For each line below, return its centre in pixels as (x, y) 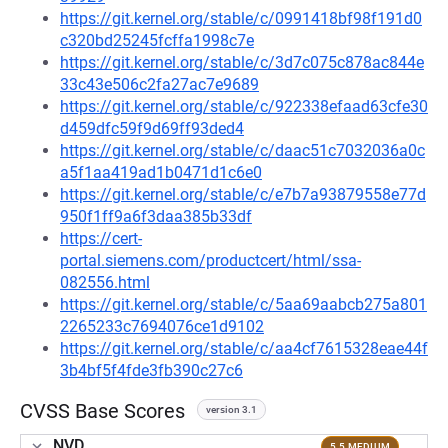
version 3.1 (231, 409)
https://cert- (101, 238)
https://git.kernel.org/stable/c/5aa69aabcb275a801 (243, 304)
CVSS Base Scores (102, 411)
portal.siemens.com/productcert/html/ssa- (210, 260)
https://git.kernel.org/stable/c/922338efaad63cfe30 (244, 106)
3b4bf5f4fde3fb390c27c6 (151, 370)
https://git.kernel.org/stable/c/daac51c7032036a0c (242, 150)
